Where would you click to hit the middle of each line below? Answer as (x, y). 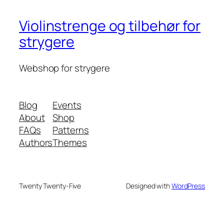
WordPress (188, 185)
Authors (36, 142)
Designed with (149, 185)
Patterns (71, 130)
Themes (70, 142)
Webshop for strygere (64, 68)
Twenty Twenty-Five (50, 185)
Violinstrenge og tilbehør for (110, 26)
